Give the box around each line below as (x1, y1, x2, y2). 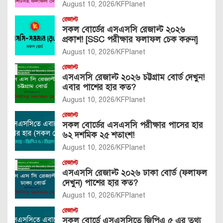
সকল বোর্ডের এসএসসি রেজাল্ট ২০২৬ (62, 24, 185, 35)
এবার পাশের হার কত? (62, 82, 136, 93)
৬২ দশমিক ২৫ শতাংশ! (62, 130, 134, 141)
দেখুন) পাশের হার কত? (62, 178, 138, 189)
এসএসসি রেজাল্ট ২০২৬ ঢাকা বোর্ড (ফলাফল (62, 168, 207, 179)
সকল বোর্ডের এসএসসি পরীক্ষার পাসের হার (62, 120, 203, 131)
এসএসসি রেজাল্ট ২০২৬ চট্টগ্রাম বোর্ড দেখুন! (62, 72, 205, 83)
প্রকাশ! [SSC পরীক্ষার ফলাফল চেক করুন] (62, 34, 198, 45)
